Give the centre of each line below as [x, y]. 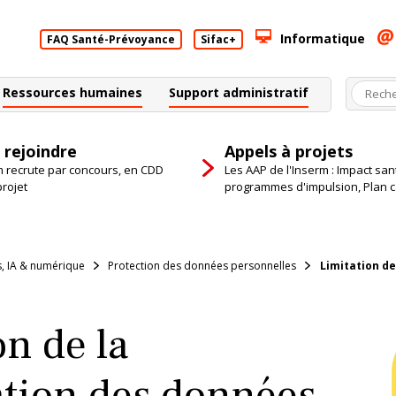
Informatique [323, 38]
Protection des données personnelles [202, 266]
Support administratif [239, 92]
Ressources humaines [72, 92]
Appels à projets [289, 151]
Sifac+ [218, 39]
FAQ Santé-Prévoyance [111, 39]
